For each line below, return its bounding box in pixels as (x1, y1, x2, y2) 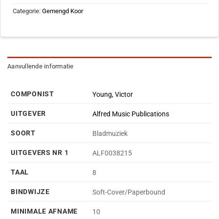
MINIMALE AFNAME (11, 207, 78, 216)
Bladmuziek (92, 129, 128, 138)
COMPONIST (11, 90, 54, 99)
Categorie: (13, 7, 42, 15)
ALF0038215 (92, 149, 132, 157)
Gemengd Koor (42, 7, 83, 15)
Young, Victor (92, 90, 133, 99)
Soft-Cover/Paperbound (92, 188, 166, 197)
